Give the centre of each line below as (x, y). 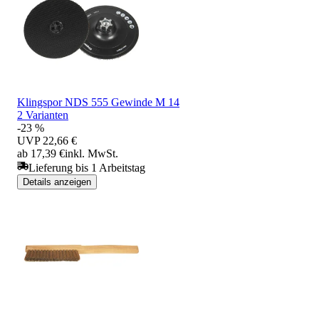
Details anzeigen (57, 182)
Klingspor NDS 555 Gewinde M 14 (98, 102)
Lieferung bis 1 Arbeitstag (87, 167)
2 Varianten (43, 115)
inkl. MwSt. (91, 153)
